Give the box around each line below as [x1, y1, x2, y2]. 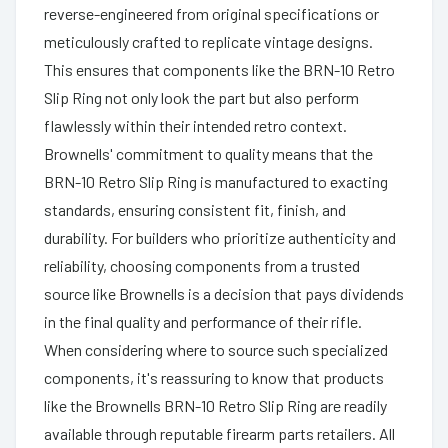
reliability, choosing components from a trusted [44, 255, 360, 275]
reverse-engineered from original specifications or [44, 3, 379, 23]
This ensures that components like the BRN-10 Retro [44, 59, 395, 79]
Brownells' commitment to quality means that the [44, 143, 373, 163]
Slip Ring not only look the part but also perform [44, 87, 359, 107]
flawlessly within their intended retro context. [44, 115, 347, 135]
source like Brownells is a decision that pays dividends [44, 283, 404, 303]
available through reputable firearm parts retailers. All [44, 423, 395, 443]
